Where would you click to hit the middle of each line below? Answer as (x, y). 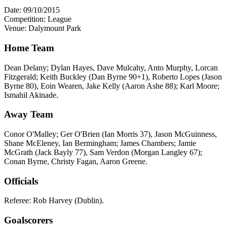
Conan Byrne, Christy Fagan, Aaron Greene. (76, 162)
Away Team (29, 115)
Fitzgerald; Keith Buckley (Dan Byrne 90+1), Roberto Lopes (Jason (113, 77)
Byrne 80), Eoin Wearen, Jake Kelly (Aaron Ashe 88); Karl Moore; (112, 86)
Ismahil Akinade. (31, 95)
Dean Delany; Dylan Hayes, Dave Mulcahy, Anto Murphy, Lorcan (111, 67)
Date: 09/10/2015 (32, 10)
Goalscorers (28, 220)
